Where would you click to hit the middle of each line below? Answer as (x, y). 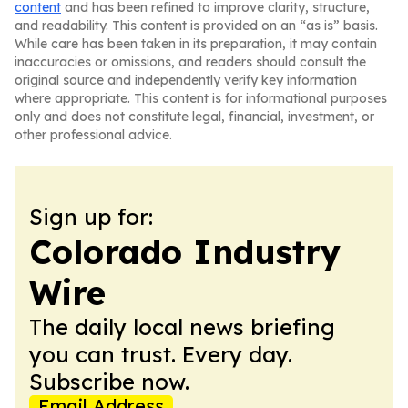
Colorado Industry (185, 252)
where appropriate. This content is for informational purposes (201, 98)
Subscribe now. (109, 382)
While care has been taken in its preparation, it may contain (196, 44)
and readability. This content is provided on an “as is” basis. (196, 25)
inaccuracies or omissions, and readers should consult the (190, 62)
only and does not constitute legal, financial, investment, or (194, 117)
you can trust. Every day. (161, 354)
